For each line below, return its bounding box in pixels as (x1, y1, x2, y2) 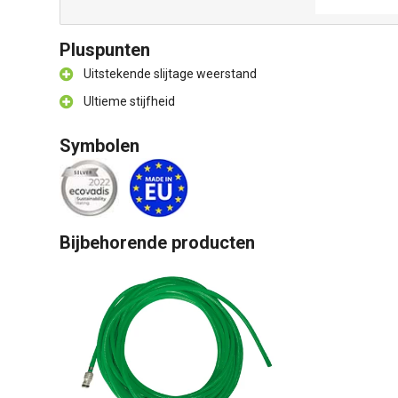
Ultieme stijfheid (84, 94, 175, 108)
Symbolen (60, 135, 139, 156)
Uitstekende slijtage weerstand (84, 67, 257, 81)
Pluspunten (60, 39, 150, 60)
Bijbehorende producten (60, 232, 255, 253)
